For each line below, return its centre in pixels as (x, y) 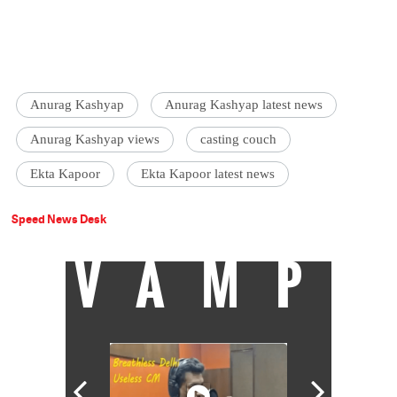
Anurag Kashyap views (95, 139)
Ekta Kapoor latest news (208, 173)
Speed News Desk (59, 218)
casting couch (239, 139)
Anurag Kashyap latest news (244, 104)
